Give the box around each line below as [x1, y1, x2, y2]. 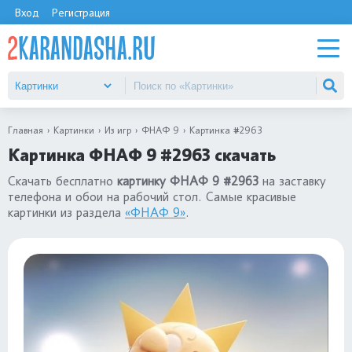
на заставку [258, 174, 326, 189]
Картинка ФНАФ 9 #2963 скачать [8, 145, 276, 166]
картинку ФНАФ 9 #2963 [117, 174, 258, 189]
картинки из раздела [8, 205, 125, 220]
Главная [8, 124, 43, 136]
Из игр [104, 124, 131, 136]
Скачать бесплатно [8, 174, 117, 189]
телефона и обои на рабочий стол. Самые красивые [8, 189, 296, 204]
